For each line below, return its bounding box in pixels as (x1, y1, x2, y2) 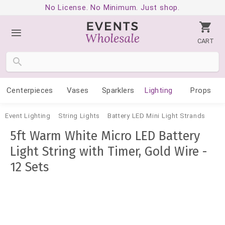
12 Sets (10, 160, 49, 175)
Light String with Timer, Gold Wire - (10, 144, 207, 159)
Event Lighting (5, 112, 51, 120)
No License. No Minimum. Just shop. (45, 3, 180, 12)
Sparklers (101, 86, 135, 95)
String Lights (58, 112, 100, 120)
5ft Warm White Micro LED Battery (10, 129, 200, 144)
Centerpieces (6, 86, 53, 95)
